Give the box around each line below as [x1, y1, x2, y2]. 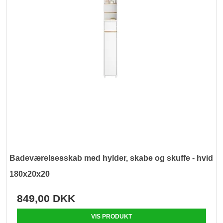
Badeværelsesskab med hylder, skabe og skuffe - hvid [9, 154, 214, 163]
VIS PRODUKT [91, 213, 132, 221]
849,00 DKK [17, 193, 76, 205]
